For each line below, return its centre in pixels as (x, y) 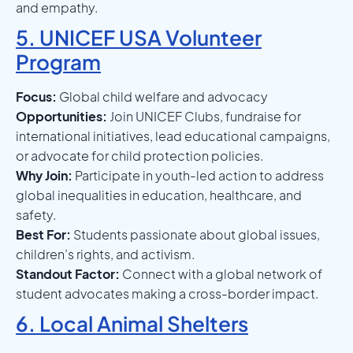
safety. (36, 214)
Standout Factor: (68, 273)
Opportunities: (61, 116)
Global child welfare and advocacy (162, 96)
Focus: (36, 96)
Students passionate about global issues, (195, 234)
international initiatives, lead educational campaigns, (173, 136)
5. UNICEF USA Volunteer (139, 37)
